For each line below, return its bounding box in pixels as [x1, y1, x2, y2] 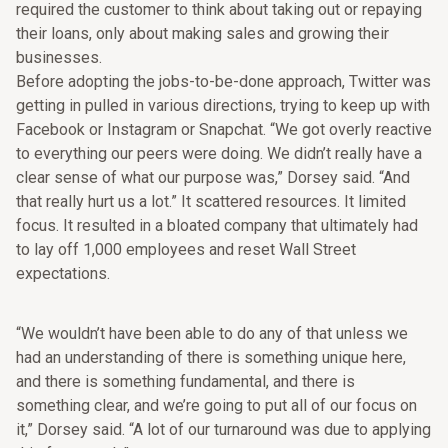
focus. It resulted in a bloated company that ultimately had [16, 216, 418, 235]
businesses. [16, 48, 102, 67]
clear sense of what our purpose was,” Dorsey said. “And [16, 168, 410, 187]
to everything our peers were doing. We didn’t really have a [16, 144, 422, 163]
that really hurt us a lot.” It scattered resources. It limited [16, 192, 406, 211]
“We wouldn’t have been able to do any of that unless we [16, 324, 408, 343]
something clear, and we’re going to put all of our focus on [16, 396, 417, 415]
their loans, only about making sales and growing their [16, 24, 389, 43]
